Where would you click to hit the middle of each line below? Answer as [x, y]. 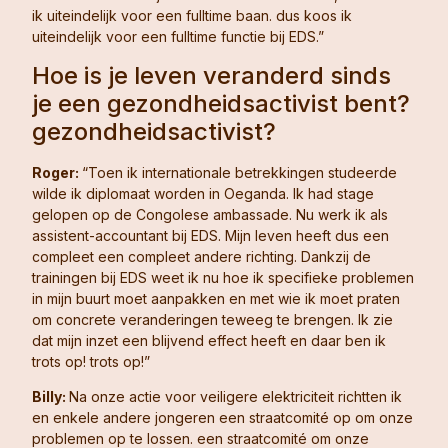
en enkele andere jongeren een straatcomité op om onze [222, 417]
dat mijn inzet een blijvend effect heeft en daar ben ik [209, 340]
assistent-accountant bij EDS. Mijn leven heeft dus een [210, 235]
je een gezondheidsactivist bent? [221, 103]
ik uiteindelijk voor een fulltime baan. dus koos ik [192, 16]
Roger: [57, 172]
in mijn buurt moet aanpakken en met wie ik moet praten [216, 298]
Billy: [50, 396]
